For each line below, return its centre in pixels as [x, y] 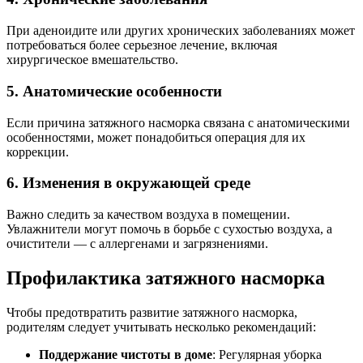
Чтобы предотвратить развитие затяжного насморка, [152, 312]
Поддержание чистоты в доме [126, 354]
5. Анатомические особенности [114, 91]
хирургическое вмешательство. [92, 60]
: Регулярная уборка [267, 354]
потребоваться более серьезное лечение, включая [142, 45]
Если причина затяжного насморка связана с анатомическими [178, 122]
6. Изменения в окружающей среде [128, 183]
